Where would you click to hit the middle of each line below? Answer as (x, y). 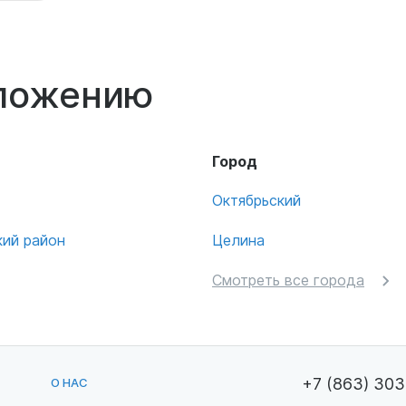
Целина (238, 240)
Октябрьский (256, 200)
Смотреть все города (288, 280)
